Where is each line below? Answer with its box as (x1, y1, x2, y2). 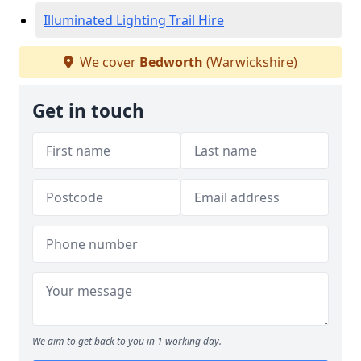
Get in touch (32, 98, 144, 123)
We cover (77, 53, 139, 71)
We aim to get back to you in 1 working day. (32, 334, 222, 348)
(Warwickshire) (203, 53, 297, 71)
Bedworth (139, 53, 203, 71)
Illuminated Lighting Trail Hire (44, 11, 224, 29)
